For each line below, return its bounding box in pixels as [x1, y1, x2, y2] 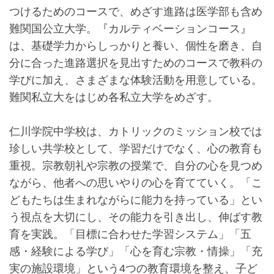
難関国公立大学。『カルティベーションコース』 [9, 22, 251, 35]
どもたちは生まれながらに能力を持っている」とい [9, 193, 262, 206]
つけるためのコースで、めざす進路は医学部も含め [9, 5, 262, 18]
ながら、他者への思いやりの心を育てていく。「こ [9, 176, 262, 189]
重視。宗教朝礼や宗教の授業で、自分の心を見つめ [9, 159, 262, 172]
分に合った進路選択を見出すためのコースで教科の [9, 56, 262, 69]
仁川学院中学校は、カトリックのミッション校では [9, 125, 262, 138]
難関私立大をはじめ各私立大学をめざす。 [9, 91, 218, 103]
